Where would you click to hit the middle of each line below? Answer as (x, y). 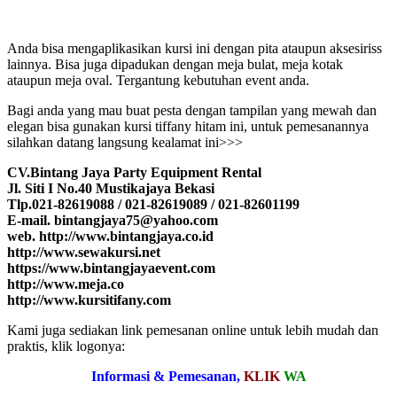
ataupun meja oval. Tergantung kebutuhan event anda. (158, 80)
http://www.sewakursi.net (84, 252)
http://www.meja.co (66, 284)
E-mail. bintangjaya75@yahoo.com (113, 220)
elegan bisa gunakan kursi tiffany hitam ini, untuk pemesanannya (188, 126)
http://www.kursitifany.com (89, 300)
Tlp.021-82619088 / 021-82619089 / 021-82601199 (153, 204)
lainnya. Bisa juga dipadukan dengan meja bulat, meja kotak (175, 64)
